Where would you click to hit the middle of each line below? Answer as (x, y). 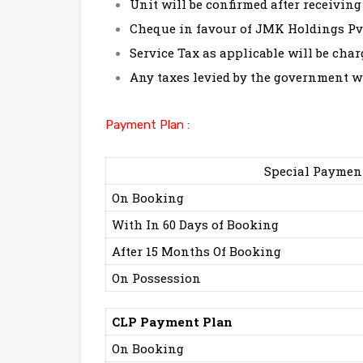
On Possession (158, 278)
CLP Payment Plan (172, 322)
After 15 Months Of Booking (198, 252)
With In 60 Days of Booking (197, 225)
